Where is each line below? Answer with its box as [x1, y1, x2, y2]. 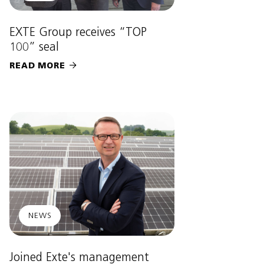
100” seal [9, 39, 59, 54]
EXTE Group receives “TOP [9, 25, 147, 39]
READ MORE [9, 61, 65, 71]
